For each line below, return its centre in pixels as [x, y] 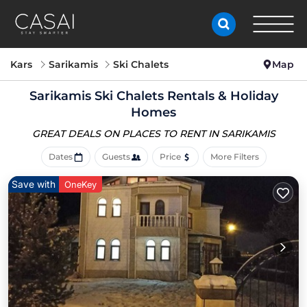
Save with [34, 184]
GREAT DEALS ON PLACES [97, 134]
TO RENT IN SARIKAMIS [219, 134]
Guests [116, 157]
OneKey [81, 184]
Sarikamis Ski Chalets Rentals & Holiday [153, 96]
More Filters [234, 157]
